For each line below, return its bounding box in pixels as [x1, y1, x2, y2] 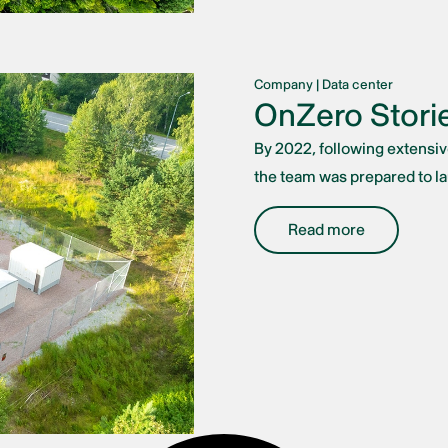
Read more [288, 219, 365, 240]
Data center [322, 75, 393, 93]
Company [254, 75, 313, 93]
